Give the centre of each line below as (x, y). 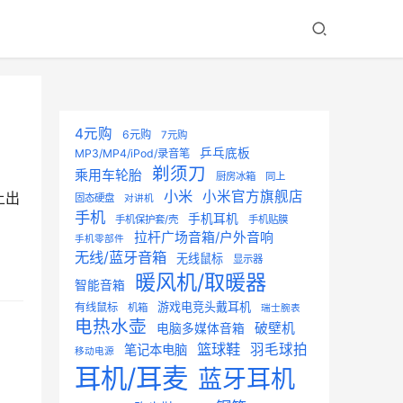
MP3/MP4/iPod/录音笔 (132, 153)
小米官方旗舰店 (253, 197)
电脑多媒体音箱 (201, 328)
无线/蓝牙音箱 (121, 257)
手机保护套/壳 (147, 219)
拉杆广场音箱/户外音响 (204, 237)
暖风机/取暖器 (201, 282)
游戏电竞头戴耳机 (204, 307)
